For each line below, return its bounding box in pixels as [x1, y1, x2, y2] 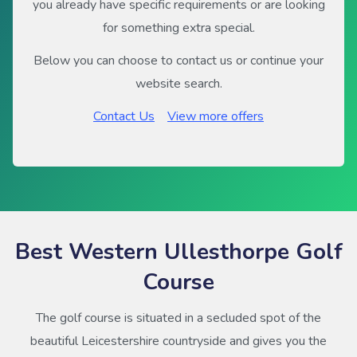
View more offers [167, 107, 264, 125]
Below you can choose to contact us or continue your [33, 51, 324, 69]
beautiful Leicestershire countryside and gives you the [30, 331, 327, 350]
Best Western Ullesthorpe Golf [14, 236, 343, 267]
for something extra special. [102, 18, 255, 37]
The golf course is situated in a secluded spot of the [36, 308, 321, 327]
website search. [135, 74, 222, 92]
